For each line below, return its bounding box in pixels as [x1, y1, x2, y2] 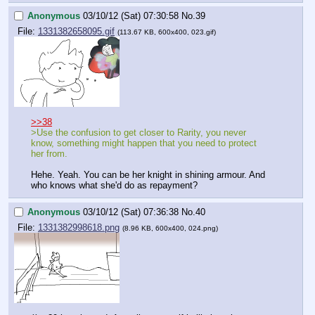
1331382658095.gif [38, 26, 115, 37]
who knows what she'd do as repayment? [31, 179, 198, 191]
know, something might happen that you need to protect [31, 137, 257, 148]
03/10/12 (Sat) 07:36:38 [83, 207, 179, 218]
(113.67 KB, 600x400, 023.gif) [117, 28, 216, 37]
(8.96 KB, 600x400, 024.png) [122, 224, 218, 233]
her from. [31, 148, 67, 159]
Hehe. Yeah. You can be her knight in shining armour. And [31, 169, 265, 180]
